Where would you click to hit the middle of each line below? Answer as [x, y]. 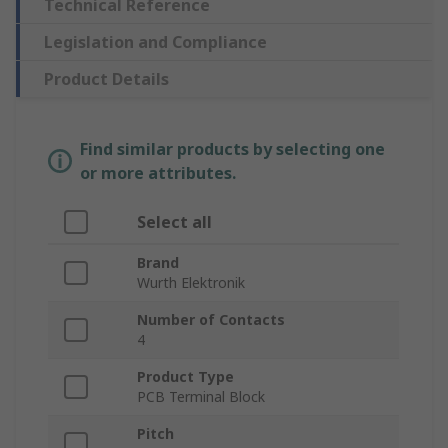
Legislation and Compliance [155, 42]
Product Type [185, 377]
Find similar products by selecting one [232, 149]
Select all [174, 222]
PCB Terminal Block [201, 397]
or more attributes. [158, 173]
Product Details [106, 79]
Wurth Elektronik [191, 283]
